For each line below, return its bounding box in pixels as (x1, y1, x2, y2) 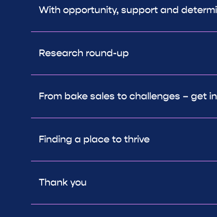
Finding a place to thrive (39, 133, 150, 146)
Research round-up (39, 47, 129, 60)
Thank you (39, 176, 87, 189)
